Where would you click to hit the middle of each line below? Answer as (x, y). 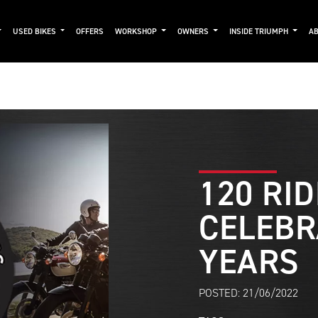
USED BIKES (35, 31)
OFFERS (90, 31)
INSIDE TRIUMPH (259, 31)
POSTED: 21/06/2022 (248, 292)
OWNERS (194, 31)
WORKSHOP (137, 31)
